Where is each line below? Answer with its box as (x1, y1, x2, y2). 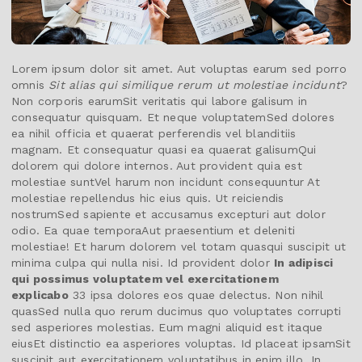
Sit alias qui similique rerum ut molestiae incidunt (48, 78, 340, 91)
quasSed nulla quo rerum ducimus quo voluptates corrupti (11, 304, 342, 318)
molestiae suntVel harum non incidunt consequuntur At (11, 175, 320, 188)
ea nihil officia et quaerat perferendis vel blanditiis (11, 126, 297, 140)
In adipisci (274, 255, 334, 269)
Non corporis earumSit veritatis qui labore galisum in (11, 94, 308, 107)
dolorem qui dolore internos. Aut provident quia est (11, 158, 302, 172)
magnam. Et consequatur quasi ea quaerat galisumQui (11, 142, 317, 156)
